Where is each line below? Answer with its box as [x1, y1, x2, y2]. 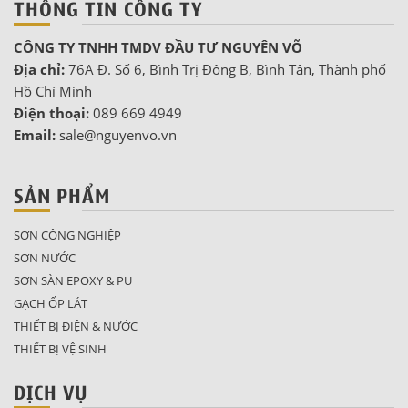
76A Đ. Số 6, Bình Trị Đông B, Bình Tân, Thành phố [65, 59, 386, 78]
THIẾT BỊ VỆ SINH [14, 341, 107, 358]
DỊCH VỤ [14, 379, 89, 404]
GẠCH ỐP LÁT [14, 295, 87, 312]
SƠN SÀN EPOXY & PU [14, 272, 132, 290]
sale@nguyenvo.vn [56, 125, 177, 144]
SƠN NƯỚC [14, 250, 76, 267]
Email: [14, 125, 56, 144]
